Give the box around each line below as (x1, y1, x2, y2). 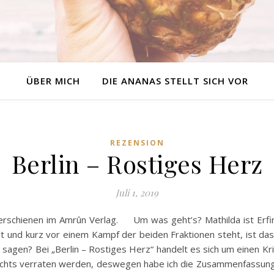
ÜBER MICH (26, 75, 80, 87)
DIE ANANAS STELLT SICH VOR (102, 75, 248, 87)
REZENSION (109, 138, 165, 148)
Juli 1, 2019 (116, 187, 158, 199)
